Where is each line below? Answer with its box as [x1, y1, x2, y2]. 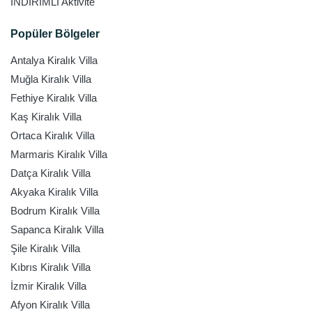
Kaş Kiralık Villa [10, 111, 81, 123]
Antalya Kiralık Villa [10, 54, 97, 66]
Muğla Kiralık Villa [10, 73, 91, 85]
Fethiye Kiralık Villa [10, 92, 97, 104]
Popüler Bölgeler [10, 28, 100, 40]
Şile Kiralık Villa [10, 242, 80, 254]
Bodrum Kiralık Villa [10, 205, 100, 217]
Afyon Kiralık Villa [10, 299, 90, 311]
